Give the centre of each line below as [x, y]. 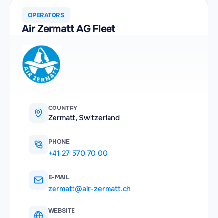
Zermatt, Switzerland [84, 118]
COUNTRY [63, 108]
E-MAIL [59, 177]
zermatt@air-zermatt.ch [90, 189]
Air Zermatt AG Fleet [68, 29]
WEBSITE [62, 211]
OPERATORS [46, 15]
